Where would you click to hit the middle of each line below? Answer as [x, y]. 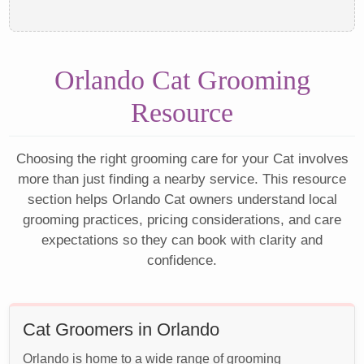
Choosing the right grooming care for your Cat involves [182, 159]
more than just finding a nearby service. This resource [182, 180]
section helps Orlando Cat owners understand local [182, 200]
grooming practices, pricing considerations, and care [182, 220]
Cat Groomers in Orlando [121, 330]
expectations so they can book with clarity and [182, 240]
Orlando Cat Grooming [182, 80]
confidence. [182, 261]
